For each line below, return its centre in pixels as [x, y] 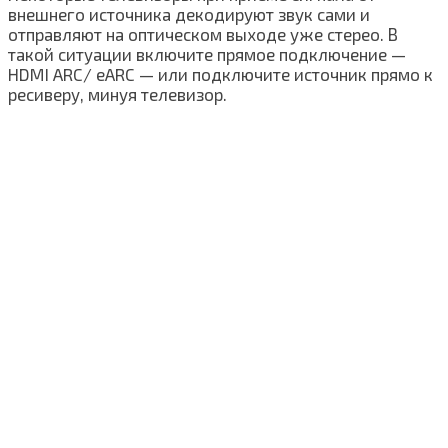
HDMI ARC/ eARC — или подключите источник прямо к [220, 73]
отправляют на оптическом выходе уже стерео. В [203, 33]
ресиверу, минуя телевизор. [117, 93]
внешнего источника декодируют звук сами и [189, 13]
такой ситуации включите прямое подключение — [207, 53]
